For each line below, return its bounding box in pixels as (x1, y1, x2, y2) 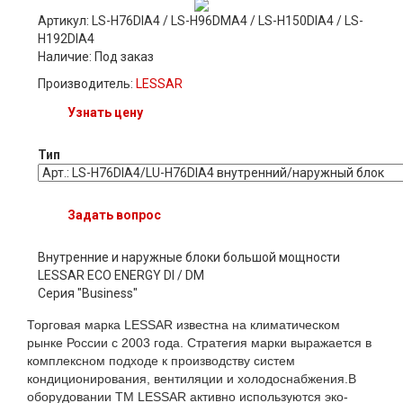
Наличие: (38, 49, 94, 65)
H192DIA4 (38, 31, 94, 47)
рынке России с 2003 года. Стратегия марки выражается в (27, 336, 372, 351)
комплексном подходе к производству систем (27, 354, 295, 369)
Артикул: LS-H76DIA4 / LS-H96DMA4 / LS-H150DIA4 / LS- (38, 13, 363, 29)
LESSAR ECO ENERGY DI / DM (38, 268, 204, 283)
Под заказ (94, 49, 154, 65)
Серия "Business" (38, 286, 138, 301)
